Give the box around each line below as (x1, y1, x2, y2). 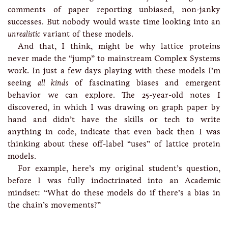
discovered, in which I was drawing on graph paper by (8, 102, 220, 112)
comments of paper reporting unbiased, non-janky (8, 5, 220, 14)
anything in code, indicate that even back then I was (8, 127, 220, 136)
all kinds (37, 78, 69, 88)
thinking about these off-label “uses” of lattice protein (8, 139, 220, 149)
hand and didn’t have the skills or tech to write (8, 115, 220, 124)
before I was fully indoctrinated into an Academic (8, 176, 220, 185)
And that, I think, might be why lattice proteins (18, 41, 220, 51)
